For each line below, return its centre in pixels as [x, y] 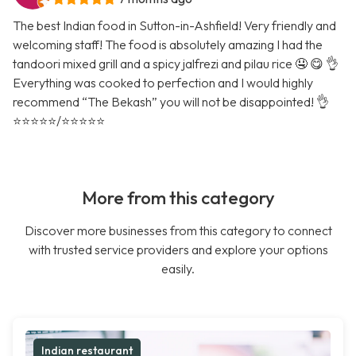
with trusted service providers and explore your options [178, 250]
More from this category [178, 198]
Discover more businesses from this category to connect [178, 231]
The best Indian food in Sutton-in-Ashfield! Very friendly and [174, 26]
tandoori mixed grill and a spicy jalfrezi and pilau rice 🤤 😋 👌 [176, 64]
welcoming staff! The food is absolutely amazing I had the [168, 45]
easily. [178, 269]
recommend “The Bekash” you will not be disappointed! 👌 [171, 102]
